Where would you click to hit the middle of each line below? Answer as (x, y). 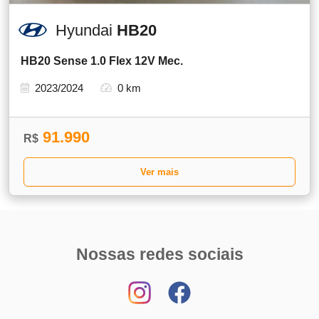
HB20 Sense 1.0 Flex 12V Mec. (102, 61)
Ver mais (159, 172)
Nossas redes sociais (159, 254)
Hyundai (86, 30)
